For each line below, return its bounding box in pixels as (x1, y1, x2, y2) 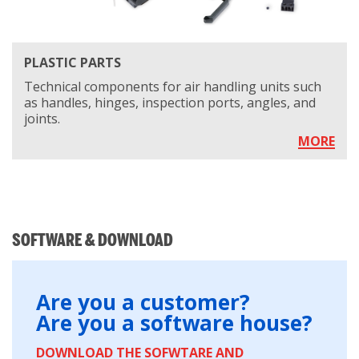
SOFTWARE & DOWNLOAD (12, 229, 173, 252)
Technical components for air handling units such (24, 78, 321, 96)
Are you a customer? (36, 288, 250, 317)
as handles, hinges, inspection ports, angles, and (24, 94, 316, 112)
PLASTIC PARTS (24, 54, 121, 72)
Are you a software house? (36, 309, 313, 338)
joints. (24, 110, 60, 128)
